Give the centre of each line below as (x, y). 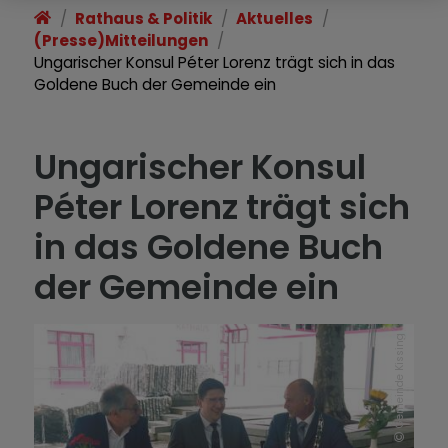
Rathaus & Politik (144, 18)
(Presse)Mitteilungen (121, 40)
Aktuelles (275, 18)
